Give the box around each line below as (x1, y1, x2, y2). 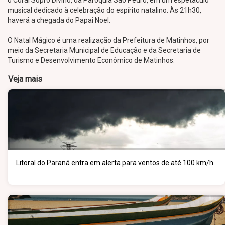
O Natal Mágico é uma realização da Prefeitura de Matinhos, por (8, 36, 209, 44)
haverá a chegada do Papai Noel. (8, 16, 110, 24)
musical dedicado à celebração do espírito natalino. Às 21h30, (8, 6, 201, 14)
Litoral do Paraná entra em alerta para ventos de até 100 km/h (16, 159, 213, 167)
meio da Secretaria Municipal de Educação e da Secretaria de (8, 46, 201, 54)
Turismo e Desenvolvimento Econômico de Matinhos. (8, 56, 175, 64)
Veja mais (8, 74, 42, 84)
